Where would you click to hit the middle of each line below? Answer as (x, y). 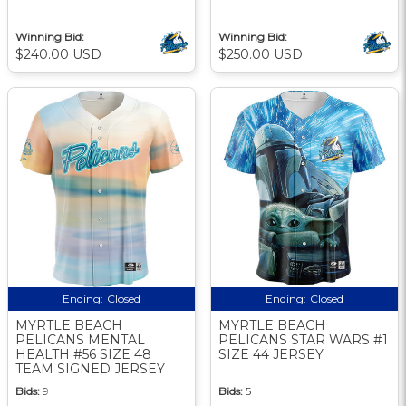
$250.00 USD (261, 54)
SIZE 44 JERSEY (271, 354)
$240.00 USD (58, 54)
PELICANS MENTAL (80, 339)
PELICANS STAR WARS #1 (303, 339)
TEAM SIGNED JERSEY (90, 368)
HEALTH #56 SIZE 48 (83, 354)
